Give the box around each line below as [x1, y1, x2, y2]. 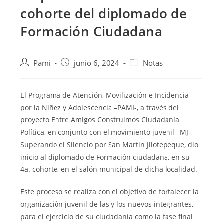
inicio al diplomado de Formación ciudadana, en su [20, 152, 190, 162]
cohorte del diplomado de [20, 4, 187, 23]
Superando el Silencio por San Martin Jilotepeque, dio [20, 140, 199, 150]
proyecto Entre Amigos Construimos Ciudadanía [20, 115, 180, 125]
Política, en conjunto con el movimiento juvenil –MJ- [20, 127, 191, 137]
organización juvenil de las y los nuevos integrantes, [20, 199, 194, 209]
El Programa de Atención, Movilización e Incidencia [20, 90, 189, 100]
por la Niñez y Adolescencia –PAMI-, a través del [20, 103, 179, 112]
